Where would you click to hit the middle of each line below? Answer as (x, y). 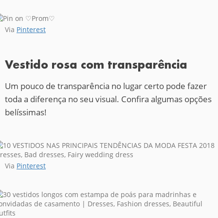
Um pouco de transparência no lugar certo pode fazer (106, 86)
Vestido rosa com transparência (96, 64)
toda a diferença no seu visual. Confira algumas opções (108, 99)
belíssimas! (26, 112)
